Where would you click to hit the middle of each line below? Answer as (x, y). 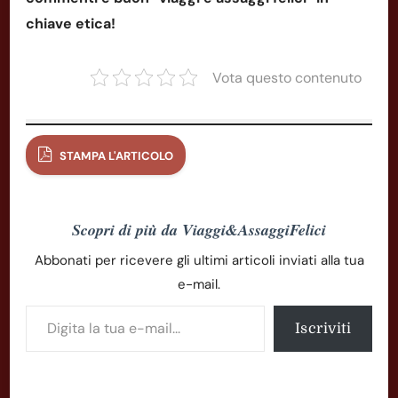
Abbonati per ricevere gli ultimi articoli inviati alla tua (199, 260)
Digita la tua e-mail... (43, 304)
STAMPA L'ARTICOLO (115, 155)
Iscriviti (322, 328)
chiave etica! (71, 23)
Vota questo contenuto (287, 77)
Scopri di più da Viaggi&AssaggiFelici (199, 229)
